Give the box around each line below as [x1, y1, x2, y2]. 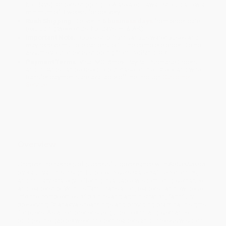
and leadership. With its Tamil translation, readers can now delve [18, 184, 203, 192]
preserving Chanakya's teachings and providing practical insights [18, 200, 206, 208]
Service [26, 81, 47, 89]
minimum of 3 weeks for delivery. [26, 8, 122, 16]
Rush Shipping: [26, 17, 74, 25]
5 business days [102, 17, 153, 25]
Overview [18, 138, 56, 150]
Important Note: [26, 34, 76, 42]
